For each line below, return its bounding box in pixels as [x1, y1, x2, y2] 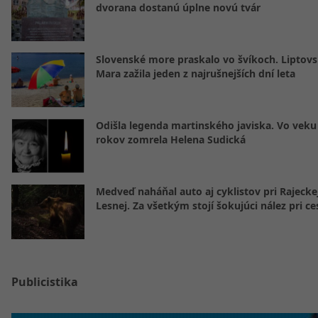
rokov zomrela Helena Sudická [96, 133, 246, 146]
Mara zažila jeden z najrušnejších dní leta [96, 67, 295, 80]
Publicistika [11, 274, 78, 290]
